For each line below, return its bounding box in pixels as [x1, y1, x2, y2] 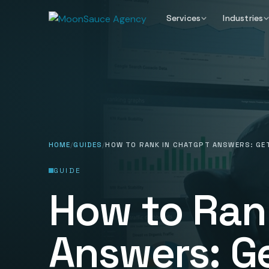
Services [166, 13, 201, 23]
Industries [223, 13, 264, 23]
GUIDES [73, 141, 103, 149]
